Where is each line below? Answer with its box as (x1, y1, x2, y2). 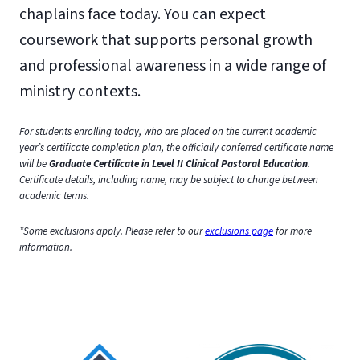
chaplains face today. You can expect (19, 2, 266, 26)
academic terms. (19, 188, 89, 203)
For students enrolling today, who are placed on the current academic (19, 124, 317, 139)
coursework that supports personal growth (19, 28, 313, 51)
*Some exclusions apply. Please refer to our (19, 223, 205, 239)
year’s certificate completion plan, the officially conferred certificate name (19, 140, 333, 155)
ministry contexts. (19, 80, 141, 103)
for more (273, 223, 312, 239)
